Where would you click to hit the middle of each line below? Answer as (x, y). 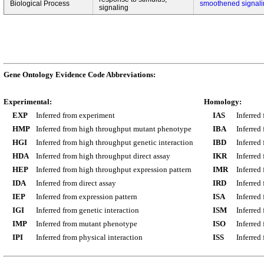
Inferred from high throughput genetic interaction (115, 142)
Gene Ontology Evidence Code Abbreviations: (80, 75)
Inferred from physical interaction (89, 237)
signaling (114, 8)
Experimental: (28, 102)
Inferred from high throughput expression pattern (114, 169)
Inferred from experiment (75, 115)
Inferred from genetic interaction (88, 210)
